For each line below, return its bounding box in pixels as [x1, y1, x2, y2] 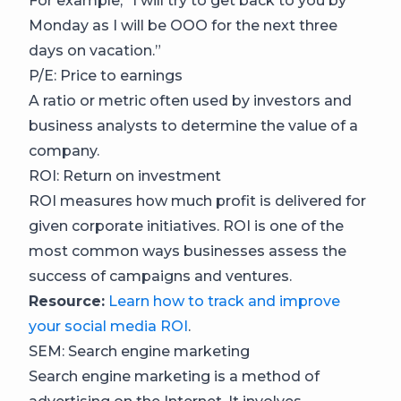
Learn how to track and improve [108, 292, 340, 310]
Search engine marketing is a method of [29, 367, 320, 385]
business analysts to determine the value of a [29, 116, 358, 134]
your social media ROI [29, 317, 188, 335]
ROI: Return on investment [29, 166, 221, 184]
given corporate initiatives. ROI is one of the [29, 217, 344, 235]
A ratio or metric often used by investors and [29, 91, 352, 109]
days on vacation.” [29, 41, 161, 59]
